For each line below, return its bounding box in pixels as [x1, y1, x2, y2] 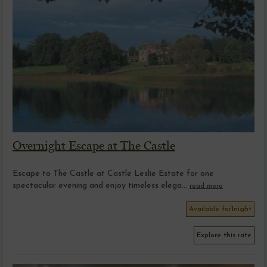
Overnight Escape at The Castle [13, 138, 175, 153]
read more [190, 182, 223, 190]
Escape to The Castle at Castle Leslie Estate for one [13, 169, 214, 178]
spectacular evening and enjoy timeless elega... [13, 181, 187, 190]
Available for [189, 205, 231, 213]
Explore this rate [197, 231, 252, 239]
